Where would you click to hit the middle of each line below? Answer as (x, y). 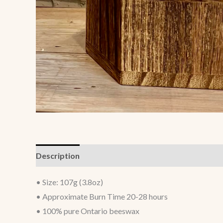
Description (58, 155)
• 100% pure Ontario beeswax (88, 211)
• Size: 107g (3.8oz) (69, 182)
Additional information (130, 155)
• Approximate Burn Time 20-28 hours (102, 196)
